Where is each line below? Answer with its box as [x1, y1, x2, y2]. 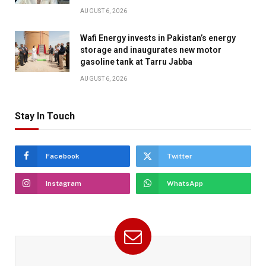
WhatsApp [167, 179, 203, 188]
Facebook [46, 151, 80, 160]
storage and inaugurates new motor [80, 45, 221, 55]
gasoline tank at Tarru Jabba [80, 56, 192, 66]
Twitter [167, 151, 192, 160]
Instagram [46, 179, 81, 188]
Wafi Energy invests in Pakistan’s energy [80, 33, 236, 43]
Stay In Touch [15, 110, 75, 122]
